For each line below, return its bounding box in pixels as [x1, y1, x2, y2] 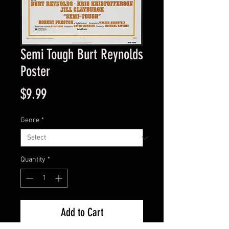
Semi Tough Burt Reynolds [20, 46, 143, 63]
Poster [20, 63, 50, 80]
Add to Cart [60, 205, 103, 220]
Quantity [20, 155, 45, 165]
